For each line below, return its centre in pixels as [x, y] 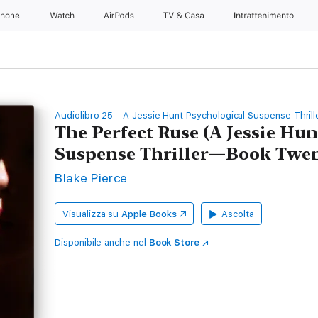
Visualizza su [91, 214]
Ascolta [238, 214]
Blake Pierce [91, 178]
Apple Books [149, 214]
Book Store [174, 242]
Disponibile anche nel [102, 242]
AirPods [120, 16]
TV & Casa [185, 16]
